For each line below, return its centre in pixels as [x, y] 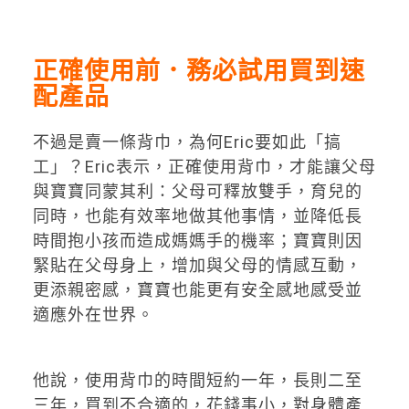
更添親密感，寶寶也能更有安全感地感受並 [197, 290]
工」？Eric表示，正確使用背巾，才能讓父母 [204, 167]
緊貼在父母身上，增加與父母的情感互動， [197, 266]
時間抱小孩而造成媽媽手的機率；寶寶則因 [197, 241]
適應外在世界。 [93, 315]
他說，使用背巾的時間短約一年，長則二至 [197, 381]
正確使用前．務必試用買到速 [199, 71]
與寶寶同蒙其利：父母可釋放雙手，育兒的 [197, 192]
